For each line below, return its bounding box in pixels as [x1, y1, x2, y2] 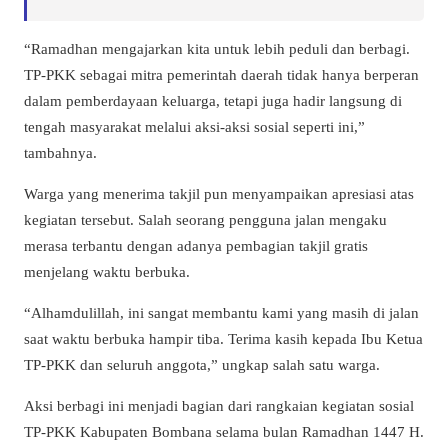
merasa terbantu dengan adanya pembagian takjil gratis [24, 236, 368, 254]
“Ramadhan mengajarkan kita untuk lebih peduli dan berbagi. [24, 39, 410, 57]
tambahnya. [24, 143, 97, 161]
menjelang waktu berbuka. [24, 262, 190, 280]
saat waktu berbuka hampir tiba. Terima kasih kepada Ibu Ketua [24, 329, 423, 347]
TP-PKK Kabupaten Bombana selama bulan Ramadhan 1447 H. [24, 423, 424, 441]
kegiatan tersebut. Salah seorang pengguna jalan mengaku [24, 210, 387, 228]
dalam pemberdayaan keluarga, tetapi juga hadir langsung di [24, 91, 402, 109]
